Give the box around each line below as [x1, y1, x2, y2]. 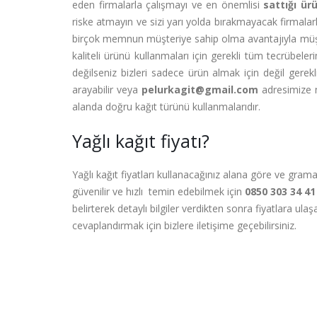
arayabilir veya [72, 83, 142, 96]
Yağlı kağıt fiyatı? [72, 129, 209, 153]
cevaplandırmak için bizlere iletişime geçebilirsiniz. [72, 219, 296, 232]
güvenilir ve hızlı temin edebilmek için [72, 185, 245, 198]
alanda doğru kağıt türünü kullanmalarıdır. [72, 100, 260, 113]
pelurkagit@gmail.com [141, 83, 258, 96]
